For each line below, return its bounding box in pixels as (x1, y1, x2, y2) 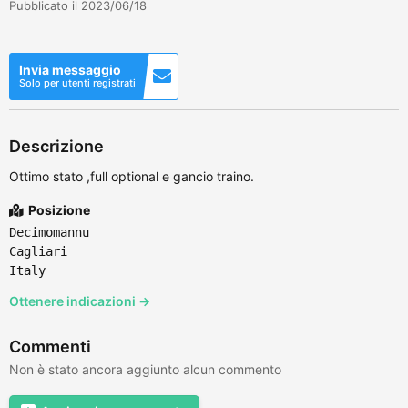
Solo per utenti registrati (19, 76, 136, 89)
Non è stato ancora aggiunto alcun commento (9, 361, 281, 377)
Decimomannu (9, 224, 89, 240)
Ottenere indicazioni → (9, 292, 150, 309)
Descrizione (9, 136, 104, 156)
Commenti (9, 336, 91, 356)
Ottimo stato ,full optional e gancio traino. (9, 168, 254, 184)
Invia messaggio (19, 61, 121, 77)
